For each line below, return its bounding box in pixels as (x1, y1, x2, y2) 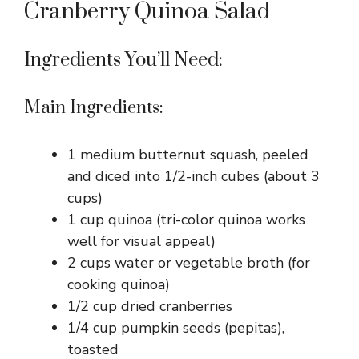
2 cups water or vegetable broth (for (67, 252, 310, 272)
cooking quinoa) (67, 274, 170, 294)
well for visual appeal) (67, 231, 216, 251)
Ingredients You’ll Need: (24, 47, 223, 72)
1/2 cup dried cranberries (67, 296, 232, 316)
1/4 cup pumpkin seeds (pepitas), (67, 317, 284, 337)
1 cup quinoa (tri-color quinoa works (67, 209, 305, 229)
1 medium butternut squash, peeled (67, 144, 309, 164)
